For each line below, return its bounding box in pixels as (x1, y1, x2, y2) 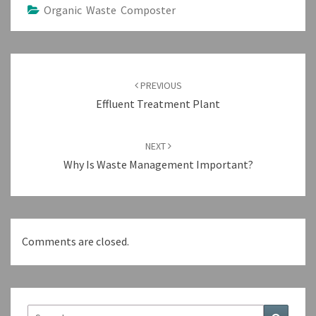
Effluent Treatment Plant (96, 97, 220, 111)
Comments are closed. (22, 234, 129, 249)
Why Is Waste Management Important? (63, 157, 253, 172)
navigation (10, 71, 81, 90)
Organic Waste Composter (44, 3, 176, 18)
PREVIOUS (138, 79, 182, 92)
